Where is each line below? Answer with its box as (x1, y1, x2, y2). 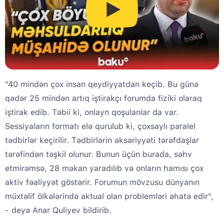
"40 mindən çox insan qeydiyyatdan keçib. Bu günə (5, 79, 198, 89)
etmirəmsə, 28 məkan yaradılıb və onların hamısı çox (5, 163, 203, 173)
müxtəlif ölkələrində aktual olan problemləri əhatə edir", (5, 191, 213, 201)
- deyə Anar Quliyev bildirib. (5, 205, 111, 215)
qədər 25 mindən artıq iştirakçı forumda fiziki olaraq (5, 93, 202, 103)
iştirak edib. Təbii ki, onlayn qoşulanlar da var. (5, 107, 178, 117)
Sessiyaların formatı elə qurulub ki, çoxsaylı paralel (5, 121, 195, 131)
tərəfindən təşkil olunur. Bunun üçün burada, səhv (5, 149, 192, 159)
